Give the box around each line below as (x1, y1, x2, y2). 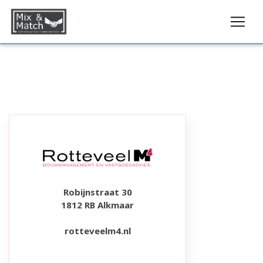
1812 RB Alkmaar (61, 199, 134, 211)
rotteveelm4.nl (64, 225, 131, 237)
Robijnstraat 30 (63, 186, 132, 198)
